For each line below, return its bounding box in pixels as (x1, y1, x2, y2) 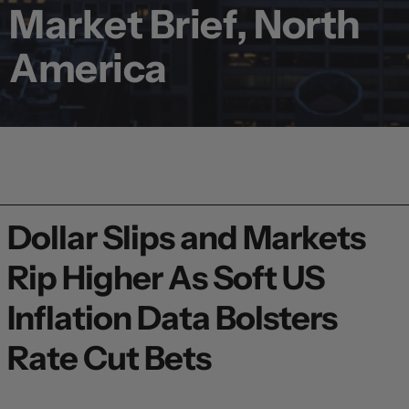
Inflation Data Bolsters (7, 297, 337, 338)
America (9, 43, 167, 92)
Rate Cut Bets (7, 337, 211, 378)
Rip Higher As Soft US (7, 257, 324, 298)
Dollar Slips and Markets (7, 216, 365, 257)
